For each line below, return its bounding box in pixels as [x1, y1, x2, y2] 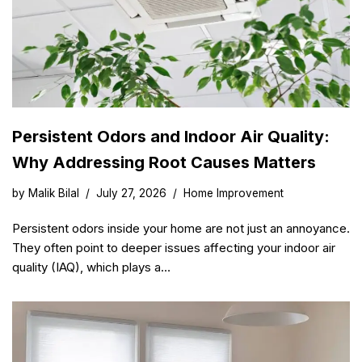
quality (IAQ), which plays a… [12, 259, 174, 276]
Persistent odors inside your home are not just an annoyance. [12, 221, 350, 237]
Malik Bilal [28, 187, 79, 200]
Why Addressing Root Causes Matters [12, 153, 316, 173]
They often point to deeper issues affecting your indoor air [12, 240, 335, 256]
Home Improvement [183, 187, 284, 200]
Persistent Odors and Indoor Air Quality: [12, 127, 330, 147]
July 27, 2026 [96, 187, 166, 200]
